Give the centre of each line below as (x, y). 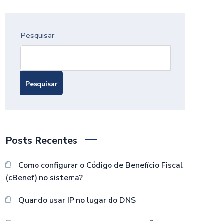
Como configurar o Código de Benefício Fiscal (100, 165)
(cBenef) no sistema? (44, 178)
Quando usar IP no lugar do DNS (77, 200)
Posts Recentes (41, 140)
